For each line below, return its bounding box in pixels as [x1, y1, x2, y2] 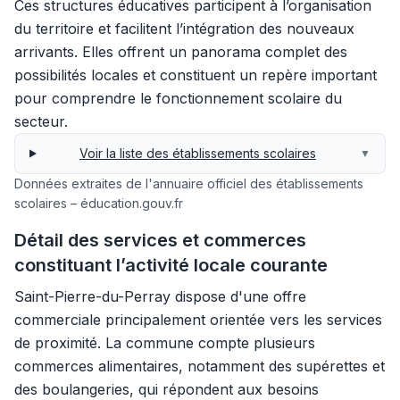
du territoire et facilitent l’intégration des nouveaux [14, 20, 354, 37]
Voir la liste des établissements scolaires [79, 146, 316, 161]
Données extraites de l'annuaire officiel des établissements [14, 176, 363, 191]
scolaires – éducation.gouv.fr [14, 196, 183, 211]
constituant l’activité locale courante [14, 254, 328, 276]
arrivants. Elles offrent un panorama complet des [14, 43, 347, 61]
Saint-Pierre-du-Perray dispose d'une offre [14, 287, 306, 305]
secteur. [14, 112, 68, 130]
